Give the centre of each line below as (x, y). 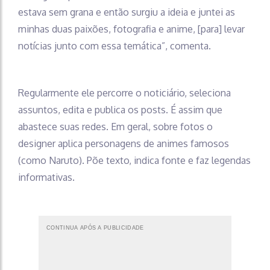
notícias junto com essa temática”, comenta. (115, 46)
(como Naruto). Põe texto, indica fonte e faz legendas (134, 160)
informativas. (46, 177)
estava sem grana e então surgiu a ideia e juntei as (127, 12)
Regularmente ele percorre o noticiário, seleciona (124, 93)
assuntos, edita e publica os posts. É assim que (120, 109)
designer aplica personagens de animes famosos (124, 143)
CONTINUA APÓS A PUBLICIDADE (95, 228)
